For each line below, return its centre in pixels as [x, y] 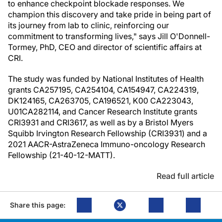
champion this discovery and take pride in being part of [110, 14]
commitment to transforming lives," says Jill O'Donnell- [109, 36]
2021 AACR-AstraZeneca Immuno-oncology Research [107, 144]
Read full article [185, 176]
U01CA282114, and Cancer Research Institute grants [103, 111]
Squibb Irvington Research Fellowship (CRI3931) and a [108, 133]
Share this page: [38, 205]
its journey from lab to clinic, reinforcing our [88, 25]
